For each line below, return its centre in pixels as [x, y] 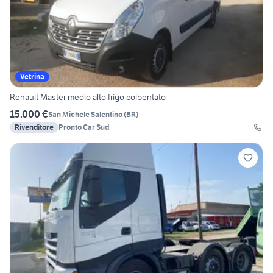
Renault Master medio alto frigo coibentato [88, 97]
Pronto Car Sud [84, 127]
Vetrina [32, 77]
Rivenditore [34, 127]
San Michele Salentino [85, 114]
